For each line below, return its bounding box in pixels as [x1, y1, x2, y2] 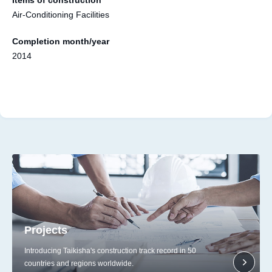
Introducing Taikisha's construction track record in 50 [24, 246, 196, 255]
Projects [24, 223, 67, 236]
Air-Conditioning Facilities [12, 9, 109, 19]
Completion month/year [12, 36, 109, 46]
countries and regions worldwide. [24, 259, 134, 268]
